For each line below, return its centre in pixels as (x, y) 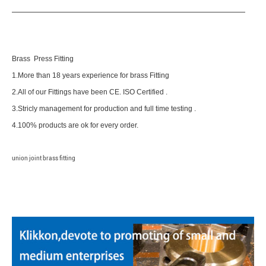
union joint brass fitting (43, 159)
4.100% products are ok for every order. (75, 126)
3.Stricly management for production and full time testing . (104, 109)
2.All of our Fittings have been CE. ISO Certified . (89, 92)
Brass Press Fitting (42, 59)
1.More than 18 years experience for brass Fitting (90, 76)
